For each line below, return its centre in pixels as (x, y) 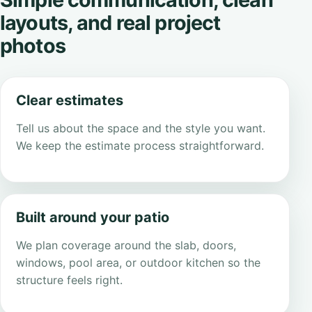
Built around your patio (93, 218)
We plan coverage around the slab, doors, (126, 245)
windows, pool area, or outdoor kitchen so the (139, 263)
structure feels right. (70, 280)
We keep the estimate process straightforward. (140, 146)
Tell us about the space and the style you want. (141, 128)
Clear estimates (70, 101)
